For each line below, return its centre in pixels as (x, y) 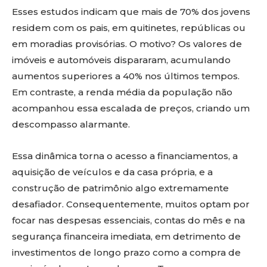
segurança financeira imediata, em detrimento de (126, 236)
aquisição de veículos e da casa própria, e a (112, 172)
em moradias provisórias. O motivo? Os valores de (127, 44)
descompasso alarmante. (71, 124)
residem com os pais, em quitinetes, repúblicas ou (129, 28)
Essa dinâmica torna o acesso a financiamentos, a (125, 156)
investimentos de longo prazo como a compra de (126, 252)
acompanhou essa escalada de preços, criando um (131, 108)
